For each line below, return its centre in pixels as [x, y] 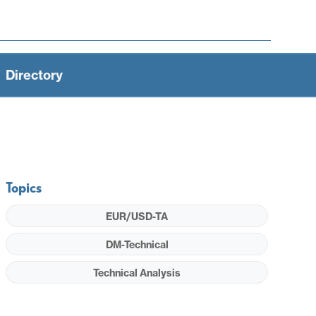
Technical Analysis [137, 273]
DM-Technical [137, 244]
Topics [24, 187]
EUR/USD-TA [137, 216]
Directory [34, 75]
